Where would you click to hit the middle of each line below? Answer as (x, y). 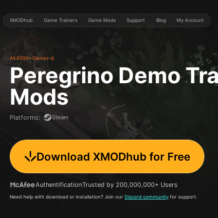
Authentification (59, 184)
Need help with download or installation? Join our (67, 197)
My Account (191, 20)
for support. (183, 197)
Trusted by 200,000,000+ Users (130, 184)
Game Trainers (60, 20)
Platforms (24, 117)
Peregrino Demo (95, 75)
